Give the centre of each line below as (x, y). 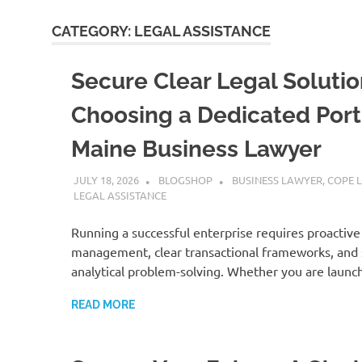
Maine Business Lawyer (196, 149)
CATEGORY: (93, 31)
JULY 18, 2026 (106, 179)
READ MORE (103, 304)
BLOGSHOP (185, 179)
